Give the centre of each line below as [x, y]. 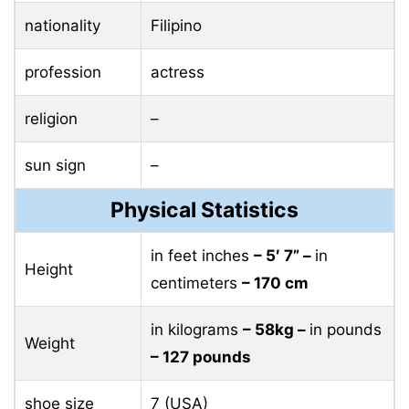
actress [178, 73]
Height [49, 270]
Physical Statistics [204, 210]
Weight [50, 344]
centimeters [196, 283]
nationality [63, 26]
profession [63, 73]
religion [51, 119]
